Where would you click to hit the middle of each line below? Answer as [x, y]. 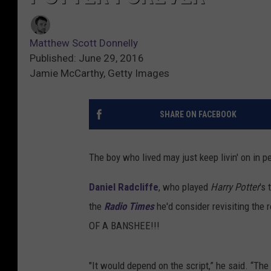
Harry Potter [235, 187]
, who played [184, 187]
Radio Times [129, 207]
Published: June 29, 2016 [87, 58]
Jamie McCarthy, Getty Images [100, 73]
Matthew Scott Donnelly [84, 43]
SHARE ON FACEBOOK [198, 115]
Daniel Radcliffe [124, 187]
